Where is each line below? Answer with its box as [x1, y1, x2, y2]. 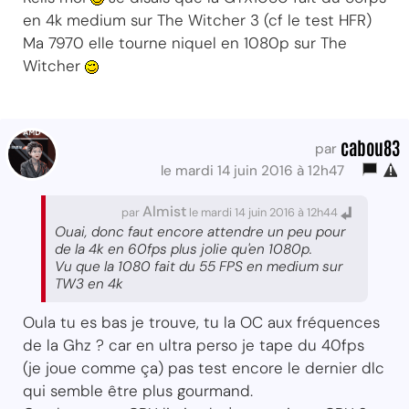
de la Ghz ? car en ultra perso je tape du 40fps [23, 334, 364, 355]
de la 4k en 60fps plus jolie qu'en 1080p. [55, 239, 312, 258]
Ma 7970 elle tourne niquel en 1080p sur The [23, 32, 347, 53]
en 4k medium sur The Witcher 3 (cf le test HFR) [23, 9, 372, 30]
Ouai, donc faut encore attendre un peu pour [55, 222, 346, 241]
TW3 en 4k [55, 274, 123, 293]
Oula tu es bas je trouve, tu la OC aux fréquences [23, 311, 380, 332]
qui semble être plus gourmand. [23, 380, 253, 401]
